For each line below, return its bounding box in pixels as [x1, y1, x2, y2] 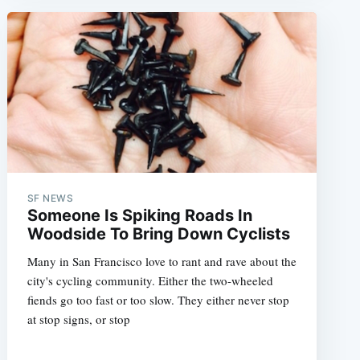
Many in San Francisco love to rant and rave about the [27, 252, 297, 269]
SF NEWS [27, 191, 74, 204]
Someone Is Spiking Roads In [27, 205, 252, 225]
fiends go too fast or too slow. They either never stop [27, 291, 289, 308]
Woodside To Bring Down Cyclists [27, 223, 290, 243]
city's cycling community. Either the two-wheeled [27, 272, 273, 288]
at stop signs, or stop [27, 310, 130, 327]
